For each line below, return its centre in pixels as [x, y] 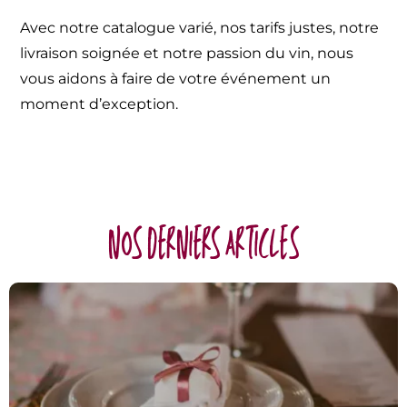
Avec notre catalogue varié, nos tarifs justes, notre [200, 27]
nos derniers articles [203, 242]
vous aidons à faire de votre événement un [176, 78]
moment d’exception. [99, 104]
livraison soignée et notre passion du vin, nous [187, 53]
